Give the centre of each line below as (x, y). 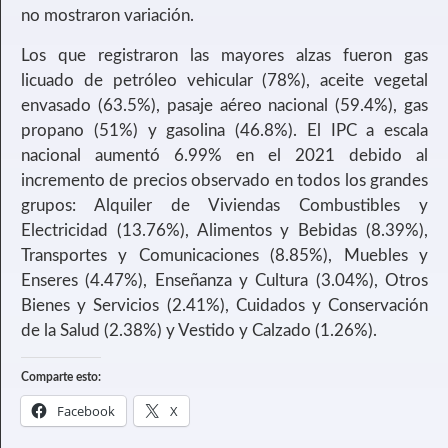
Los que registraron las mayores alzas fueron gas (224, 55)
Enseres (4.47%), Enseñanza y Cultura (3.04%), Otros (224, 280)
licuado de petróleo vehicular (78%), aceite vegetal (224, 80)
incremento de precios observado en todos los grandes (224, 180)
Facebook (86, 411)
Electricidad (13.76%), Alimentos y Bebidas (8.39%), (224, 230)
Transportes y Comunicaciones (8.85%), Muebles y (224, 255)
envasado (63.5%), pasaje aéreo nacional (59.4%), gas (224, 105)
